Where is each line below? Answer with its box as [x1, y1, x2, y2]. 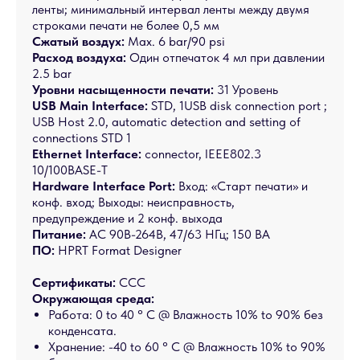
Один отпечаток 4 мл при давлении [126, 50, 325, 65]
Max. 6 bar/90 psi [125, 34, 225, 49]
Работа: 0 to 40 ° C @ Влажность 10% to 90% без [48, 307, 323, 322]
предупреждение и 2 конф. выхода [32, 211, 223, 226]
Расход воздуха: [32, 50, 126, 65]
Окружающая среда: [32, 291, 154, 306]
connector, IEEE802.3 [141, 146, 261, 162]
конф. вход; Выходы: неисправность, [32, 194, 235, 210]
